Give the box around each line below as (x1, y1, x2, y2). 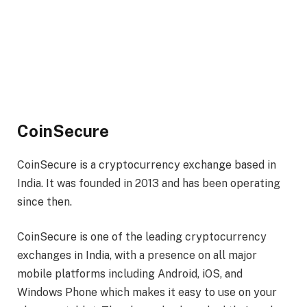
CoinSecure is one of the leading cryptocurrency (17, 230, 267, 244)
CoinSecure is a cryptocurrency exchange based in (17, 158, 276, 171)
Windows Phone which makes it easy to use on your (17, 286, 277, 299)
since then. (17, 195, 72, 208)
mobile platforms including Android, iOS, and (17, 267, 243, 281)
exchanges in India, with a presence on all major (17, 249, 257, 262)
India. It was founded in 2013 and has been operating (17, 176, 280, 190)
